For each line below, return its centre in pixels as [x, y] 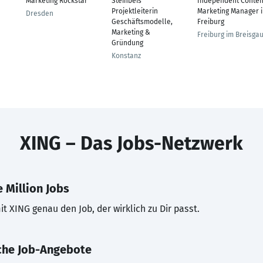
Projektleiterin [135, 11]
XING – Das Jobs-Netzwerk [131, 143]
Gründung [127, 43]
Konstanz [126, 56]
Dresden [40, 14]
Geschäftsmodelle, [142, 22]
